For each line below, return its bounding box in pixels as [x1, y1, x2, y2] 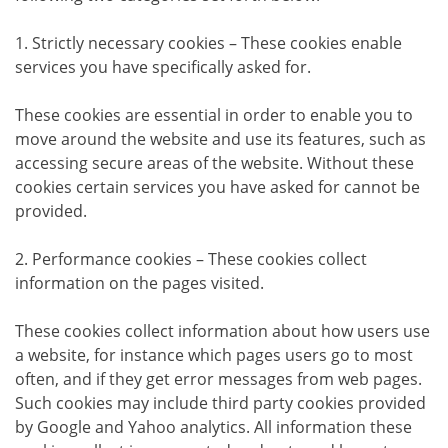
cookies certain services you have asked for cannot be [15, 175, 420, 198]
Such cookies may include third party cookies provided [15, 391, 426, 414]
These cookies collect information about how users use [15, 319, 430, 342]
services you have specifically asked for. [15, 55, 311, 78]
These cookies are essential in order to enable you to [15, 103, 413, 126]
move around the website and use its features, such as [15, 127, 426, 150]
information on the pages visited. [15, 271, 264, 294]
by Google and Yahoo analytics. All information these [15, 415, 412, 438]
